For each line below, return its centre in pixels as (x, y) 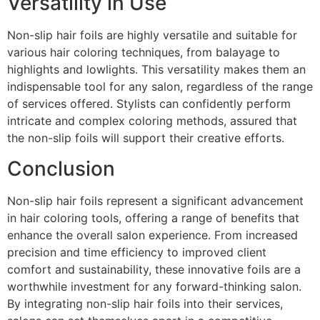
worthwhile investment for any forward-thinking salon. (154, 286)
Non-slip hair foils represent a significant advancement (155, 200)
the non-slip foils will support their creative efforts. (146, 138)
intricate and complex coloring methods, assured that (152, 121)
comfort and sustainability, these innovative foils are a (154, 269)
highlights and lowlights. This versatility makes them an (156, 70)
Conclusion (61, 168)
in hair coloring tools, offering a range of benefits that (153, 217)
